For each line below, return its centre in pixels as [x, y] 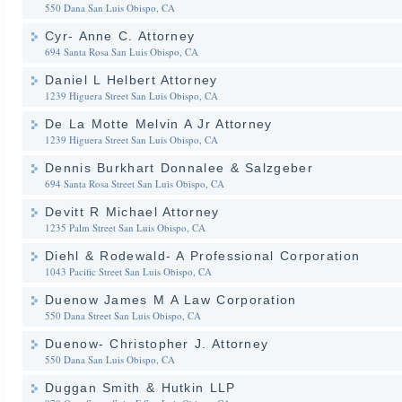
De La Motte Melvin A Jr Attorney [159, 124]
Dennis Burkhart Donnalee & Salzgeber [179, 168]
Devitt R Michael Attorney [132, 212]
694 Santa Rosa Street [90, 184]
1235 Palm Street [80, 227]
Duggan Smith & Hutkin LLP [140, 388]
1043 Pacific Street [83, 271]
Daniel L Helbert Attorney [131, 80]
